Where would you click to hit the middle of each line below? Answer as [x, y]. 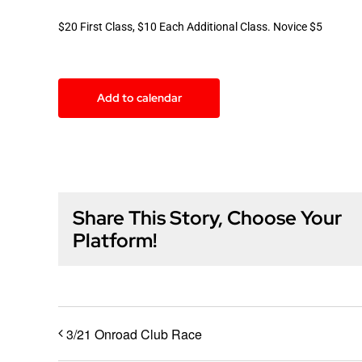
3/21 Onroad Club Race [134, 335]
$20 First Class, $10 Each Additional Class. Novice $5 [190, 27]
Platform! [114, 240]
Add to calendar [139, 98]
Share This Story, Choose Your [207, 217]
